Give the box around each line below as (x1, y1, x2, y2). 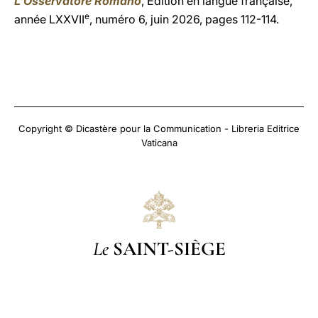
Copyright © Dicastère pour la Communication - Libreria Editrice (18, 123, 300, 134)
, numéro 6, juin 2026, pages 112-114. (89, 12, 279, 26)
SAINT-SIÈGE (112, 236, 226, 261)
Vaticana (141, 137, 177, 148)
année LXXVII (14, 12, 84, 26)
